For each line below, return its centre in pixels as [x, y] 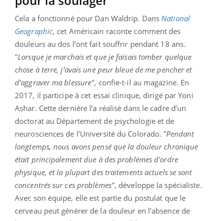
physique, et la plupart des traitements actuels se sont [104, 172]
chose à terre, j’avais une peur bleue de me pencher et [104, 70]
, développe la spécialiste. [158, 185]
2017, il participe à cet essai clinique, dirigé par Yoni [104, 95]
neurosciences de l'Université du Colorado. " [91, 134]
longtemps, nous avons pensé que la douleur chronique [107, 147]
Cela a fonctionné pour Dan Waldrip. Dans [88, 18]
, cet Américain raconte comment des [117, 31]
